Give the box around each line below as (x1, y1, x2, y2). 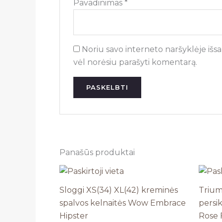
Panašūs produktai (59, 148, 135, 158)
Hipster (59, 211, 88, 221)
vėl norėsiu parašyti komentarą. (73, 57, 197, 67)
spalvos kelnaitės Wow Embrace (59, 198, 186, 208)
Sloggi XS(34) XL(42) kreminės (59, 185, 178, 195)
